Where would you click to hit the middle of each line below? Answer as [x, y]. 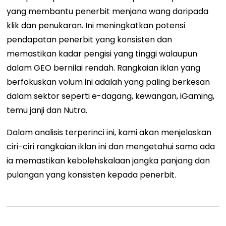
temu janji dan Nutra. [48, 110]
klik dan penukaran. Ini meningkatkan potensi [96, 26]
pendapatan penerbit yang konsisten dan [90, 40]
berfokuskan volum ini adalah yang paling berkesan [108, 82]
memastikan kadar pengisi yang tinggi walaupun [102, 54]
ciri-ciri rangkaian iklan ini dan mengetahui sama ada [111, 147]
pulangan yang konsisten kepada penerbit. [95, 175]
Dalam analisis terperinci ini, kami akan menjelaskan [109, 133]
